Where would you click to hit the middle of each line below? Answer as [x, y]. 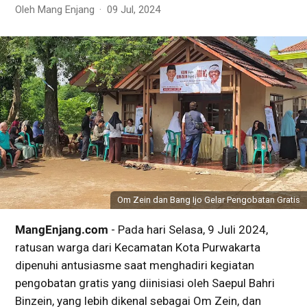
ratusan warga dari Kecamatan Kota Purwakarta [138, 247]
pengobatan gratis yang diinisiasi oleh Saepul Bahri [145, 283]
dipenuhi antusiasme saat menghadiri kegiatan [135, 265]
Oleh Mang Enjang [56, 10]
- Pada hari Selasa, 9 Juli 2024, [188, 229]
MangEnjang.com [62, 229]
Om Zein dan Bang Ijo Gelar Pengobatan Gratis [209, 199]
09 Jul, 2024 [133, 10]
